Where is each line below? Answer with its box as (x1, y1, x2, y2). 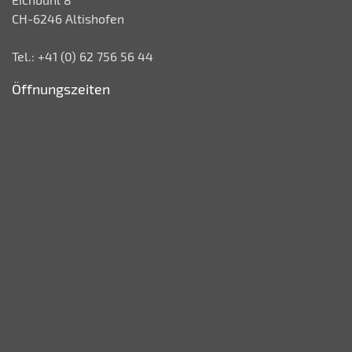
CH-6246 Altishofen (12, 11, 124, 26)
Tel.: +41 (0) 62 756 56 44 (12, 49, 153, 64)
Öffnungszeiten (12, 80, 110, 97)
